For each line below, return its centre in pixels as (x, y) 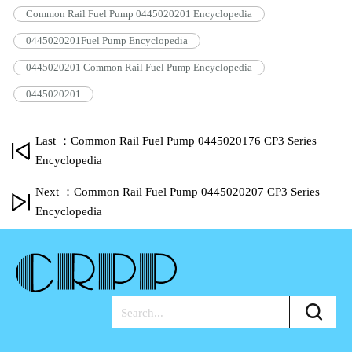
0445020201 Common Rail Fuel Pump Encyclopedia (139, 67)
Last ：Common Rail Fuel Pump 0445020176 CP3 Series (176, 140)
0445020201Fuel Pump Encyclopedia (107, 40)
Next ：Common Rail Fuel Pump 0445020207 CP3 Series (178, 191)
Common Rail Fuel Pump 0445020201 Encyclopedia (139, 13)
